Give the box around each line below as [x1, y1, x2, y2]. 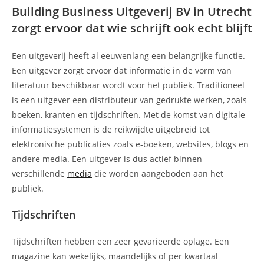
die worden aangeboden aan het [92, 168, 223, 180]
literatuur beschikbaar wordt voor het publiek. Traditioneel [12, 80, 245, 91]
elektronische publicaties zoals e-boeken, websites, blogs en [12, 138, 249, 150]
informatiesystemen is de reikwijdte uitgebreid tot [12, 124, 210, 136]
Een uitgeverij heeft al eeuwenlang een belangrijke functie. [12, 50, 245, 62]
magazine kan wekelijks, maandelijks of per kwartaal [12, 250, 218, 262]
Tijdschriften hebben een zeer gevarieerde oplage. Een [12, 236, 229, 247]
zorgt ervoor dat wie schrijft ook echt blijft [12, 20, 252, 37]
